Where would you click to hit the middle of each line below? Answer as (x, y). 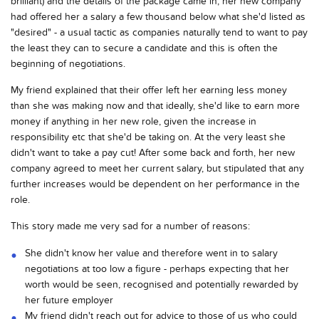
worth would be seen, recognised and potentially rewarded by (162, 284)
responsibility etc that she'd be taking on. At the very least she (148, 137)
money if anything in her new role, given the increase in (134, 121)
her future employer (69, 300)
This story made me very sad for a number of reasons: (130, 226)
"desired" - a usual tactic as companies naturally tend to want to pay (159, 32)
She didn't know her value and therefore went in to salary (151, 253)
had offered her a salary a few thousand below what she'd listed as (158, 16)
